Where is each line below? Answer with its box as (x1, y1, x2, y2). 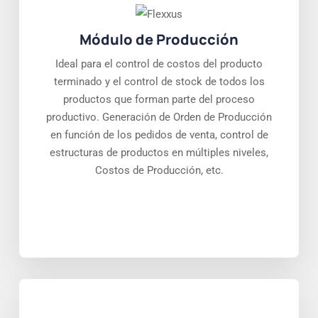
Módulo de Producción (79, 30, 238, 50)
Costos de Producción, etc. (94, 164, 224, 177)
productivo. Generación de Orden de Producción (46, 111, 272, 124)
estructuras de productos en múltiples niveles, (50, 146, 268, 160)
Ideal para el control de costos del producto (55, 57, 263, 71)
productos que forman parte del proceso (63, 93, 255, 106)
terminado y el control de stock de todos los (53, 75, 265, 89)
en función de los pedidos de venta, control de (50, 128, 268, 142)
